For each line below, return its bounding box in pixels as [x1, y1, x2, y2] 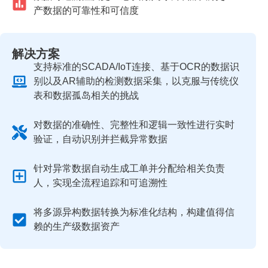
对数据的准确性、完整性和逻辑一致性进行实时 [33, 120, 235, 130]
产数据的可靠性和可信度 [33, 5, 139, 16]
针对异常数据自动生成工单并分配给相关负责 [33, 163, 226, 173]
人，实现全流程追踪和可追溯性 [33, 178, 168, 188]
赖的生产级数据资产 [33, 221, 120, 232]
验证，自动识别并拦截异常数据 [33, 134, 168, 144]
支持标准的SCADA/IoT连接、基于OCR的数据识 [33, 62, 240, 72]
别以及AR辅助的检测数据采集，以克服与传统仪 [33, 76, 239, 86]
